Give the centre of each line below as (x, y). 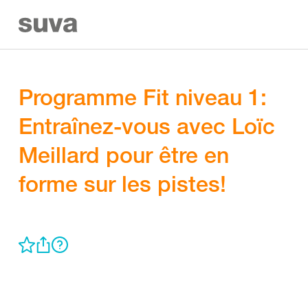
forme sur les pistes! (122, 184)
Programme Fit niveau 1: (143, 97)
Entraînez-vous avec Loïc (147, 126)
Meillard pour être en (124, 155)
